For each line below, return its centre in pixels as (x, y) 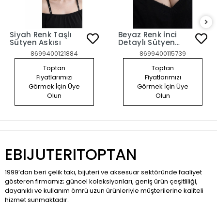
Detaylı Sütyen (147, 42)
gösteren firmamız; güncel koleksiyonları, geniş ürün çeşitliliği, (101, 181)
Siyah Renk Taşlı (41, 34)
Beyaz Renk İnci (148, 34)
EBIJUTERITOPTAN (71, 154)
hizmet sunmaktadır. (37, 200)
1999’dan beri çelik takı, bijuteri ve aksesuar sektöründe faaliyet (103, 172)
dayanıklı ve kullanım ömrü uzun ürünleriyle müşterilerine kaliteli (104, 190)
